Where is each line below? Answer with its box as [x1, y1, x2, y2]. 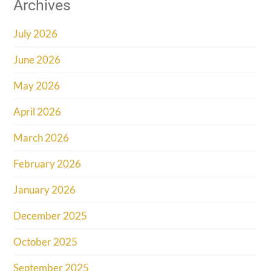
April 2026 [13, 105, 62, 119]
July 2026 [13, 27, 58, 41]
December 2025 [13, 209, 88, 223]
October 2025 [13, 235, 78, 249]
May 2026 [13, 79, 60, 93]
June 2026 [13, 53, 61, 67]
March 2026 [13, 131, 70, 145]
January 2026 [13, 183, 76, 197]
